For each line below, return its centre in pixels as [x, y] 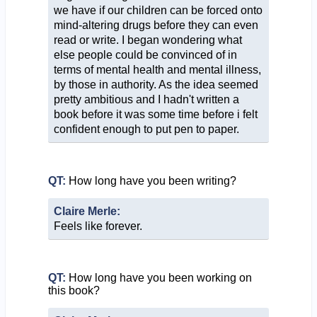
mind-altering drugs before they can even [156, 25]
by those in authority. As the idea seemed [156, 84]
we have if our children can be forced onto [158, 10]
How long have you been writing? [151, 180]
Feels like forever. [98, 226]
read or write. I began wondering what [148, 40]
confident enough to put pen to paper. [146, 129]
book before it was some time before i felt [155, 114]
